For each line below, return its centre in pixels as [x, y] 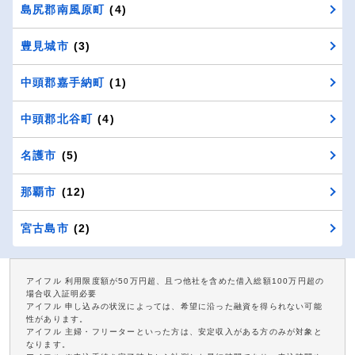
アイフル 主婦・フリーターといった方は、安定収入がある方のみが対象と [174, 331]
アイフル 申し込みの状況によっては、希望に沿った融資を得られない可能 [174, 306]
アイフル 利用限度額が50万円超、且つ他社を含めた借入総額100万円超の [176, 281]
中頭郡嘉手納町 [63, 82]
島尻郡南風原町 [63, 9]
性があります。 [57, 319]
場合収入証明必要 [62, 293]
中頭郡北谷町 [57, 118]
